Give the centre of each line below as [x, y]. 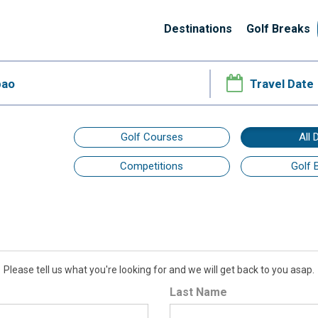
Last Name [198, 292]
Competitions [152, 166]
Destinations [198, 29]
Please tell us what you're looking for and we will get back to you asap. [159, 269]
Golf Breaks [278, 29]
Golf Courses [152, 137]
